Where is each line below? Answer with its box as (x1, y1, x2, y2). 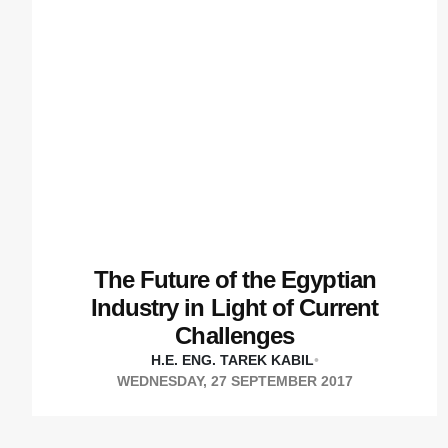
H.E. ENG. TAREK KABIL (150, 352, 314, 369)
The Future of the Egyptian (93, 266, 376, 294)
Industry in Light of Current (91, 294, 379, 322)
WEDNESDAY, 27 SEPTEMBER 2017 (116, 373, 353, 390)
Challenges (175, 322, 294, 350)
